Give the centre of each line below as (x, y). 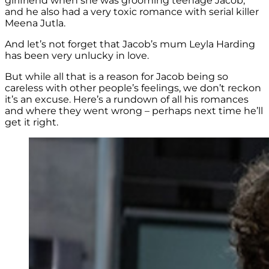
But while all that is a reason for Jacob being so (116, 77)
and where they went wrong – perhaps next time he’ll (134, 111)
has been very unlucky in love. (77, 56)
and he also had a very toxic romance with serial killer (132, 12)
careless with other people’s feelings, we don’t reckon (133, 88)
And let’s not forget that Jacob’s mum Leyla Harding (130, 44)
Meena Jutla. (35, 23)
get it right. (32, 122)
